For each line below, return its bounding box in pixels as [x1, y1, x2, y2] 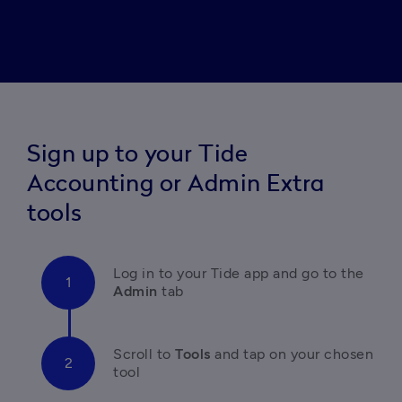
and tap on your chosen [214, 345, 373, 363]
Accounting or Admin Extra [27, 172, 325, 196]
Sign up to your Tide [27, 143, 248, 166]
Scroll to [113, 345, 171, 363]
